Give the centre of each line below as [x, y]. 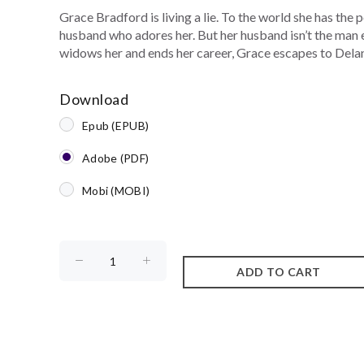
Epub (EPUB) [115, 126]
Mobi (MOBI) [116, 191]
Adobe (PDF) [115, 158]
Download [94, 99]
